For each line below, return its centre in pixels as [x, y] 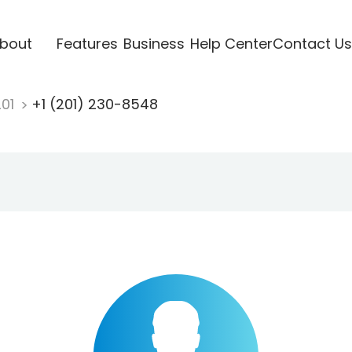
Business [154, 43]
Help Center [231, 43]
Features [87, 43]
